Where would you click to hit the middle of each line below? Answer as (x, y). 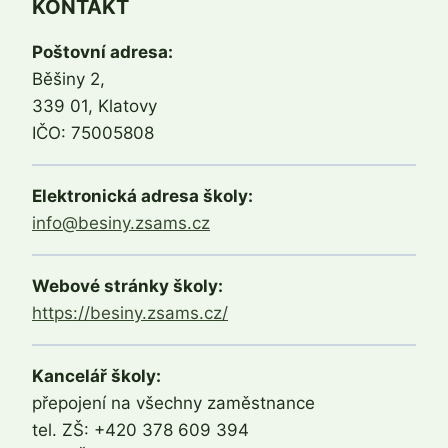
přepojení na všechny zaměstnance (173, 403)
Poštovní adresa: (102, 52)
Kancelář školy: (96, 376)
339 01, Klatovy (94, 106)
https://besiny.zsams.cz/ (130, 313)
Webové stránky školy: (127, 286)
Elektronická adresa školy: (142, 196)
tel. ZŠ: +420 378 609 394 (140, 430)
